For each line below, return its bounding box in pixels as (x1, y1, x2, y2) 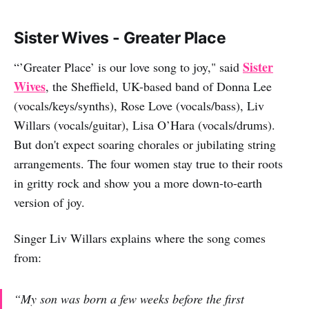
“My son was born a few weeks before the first (14, 290, 244, 308)
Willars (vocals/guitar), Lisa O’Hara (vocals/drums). (14, 117, 275, 134)
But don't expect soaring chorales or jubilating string (14, 136, 276, 153)
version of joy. (14, 194, 85, 211)
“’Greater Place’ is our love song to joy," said (14, 59, 243, 76)
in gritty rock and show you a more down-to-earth (14, 175, 262, 192)
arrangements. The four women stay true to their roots (14, 155, 283, 172)
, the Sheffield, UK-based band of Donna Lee (46, 78, 272, 95)
